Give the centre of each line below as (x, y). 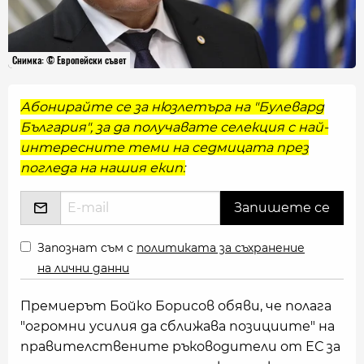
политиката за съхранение (221, 248)
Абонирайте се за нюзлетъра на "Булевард (172, 107)
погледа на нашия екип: (103, 168)
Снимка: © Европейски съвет (69, 60)
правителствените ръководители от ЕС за (180, 347)
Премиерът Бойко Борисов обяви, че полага (176, 306)
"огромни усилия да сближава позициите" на (178, 326)
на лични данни (83, 268)
